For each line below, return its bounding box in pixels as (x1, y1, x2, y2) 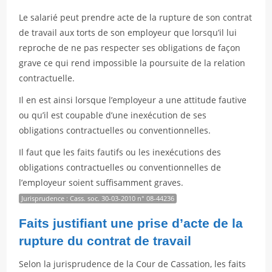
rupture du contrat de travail (19, 234, 192, 248)
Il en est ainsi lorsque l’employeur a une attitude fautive (19, 94, 247, 106)
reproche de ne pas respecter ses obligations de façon (19, 42, 241, 53)
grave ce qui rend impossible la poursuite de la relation (19, 57, 246, 69)
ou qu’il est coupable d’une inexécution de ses (19, 109, 207, 121)
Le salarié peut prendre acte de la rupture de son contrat (19, 12, 253, 23)
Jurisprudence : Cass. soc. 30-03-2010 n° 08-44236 (21, 194, 175, 203)
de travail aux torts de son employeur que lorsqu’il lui (19, 27, 237, 38)
